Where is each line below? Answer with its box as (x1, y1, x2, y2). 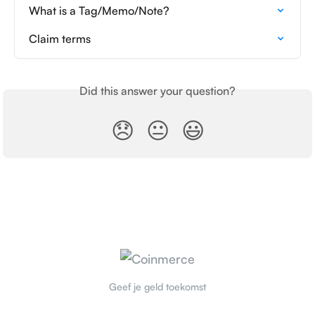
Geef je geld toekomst (109, 280, 206, 292)
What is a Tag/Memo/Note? (29, 3, 169, 18)
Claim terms (29, 31, 91, 46)
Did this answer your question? (79, 83, 236, 98)
